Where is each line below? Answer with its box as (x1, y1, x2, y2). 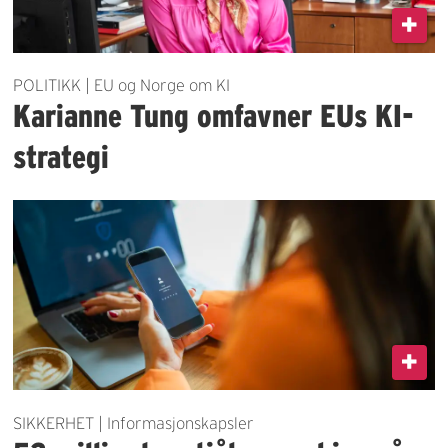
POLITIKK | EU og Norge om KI (13, 76, 231, 95)
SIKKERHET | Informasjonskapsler (13, 413, 255, 432)
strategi (13, 139, 110, 175)
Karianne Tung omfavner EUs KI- (13, 98, 415, 134)
